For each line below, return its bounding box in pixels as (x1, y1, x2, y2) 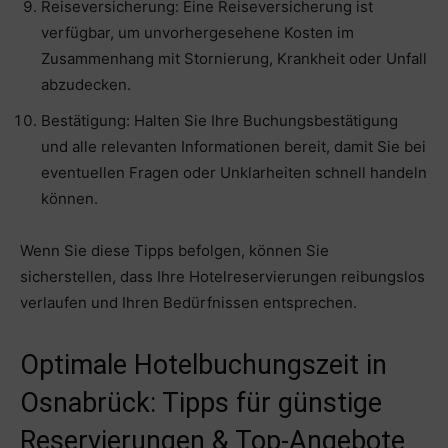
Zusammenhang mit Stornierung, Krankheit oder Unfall (41, 49, 427, 69)
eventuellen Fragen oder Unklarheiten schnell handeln (41, 163, 427, 183)
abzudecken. (41, 75, 131, 95)
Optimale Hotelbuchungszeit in (20, 349, 387, 382)
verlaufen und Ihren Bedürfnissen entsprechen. (20, 293, 357, 313)
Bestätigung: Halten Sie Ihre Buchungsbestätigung (41, 111, 398, 131)
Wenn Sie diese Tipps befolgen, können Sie (20, 241, 329, 261)
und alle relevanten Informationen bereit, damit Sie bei (41, 137, 426, 157)
